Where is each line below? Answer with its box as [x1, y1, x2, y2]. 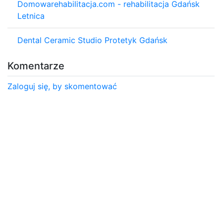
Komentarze [7, 59, 64, 72]
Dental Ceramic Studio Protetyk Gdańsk [17, 35, 167, 45]
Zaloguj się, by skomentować [7, 81, 117, 91]
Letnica [17, 10, 45, 21]
